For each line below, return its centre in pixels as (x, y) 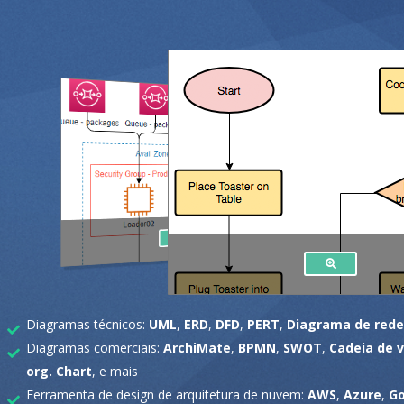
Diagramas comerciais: (95, 347)
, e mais (115, 371)
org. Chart (59, 371)
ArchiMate (197, 347)
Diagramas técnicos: (87, 324)
